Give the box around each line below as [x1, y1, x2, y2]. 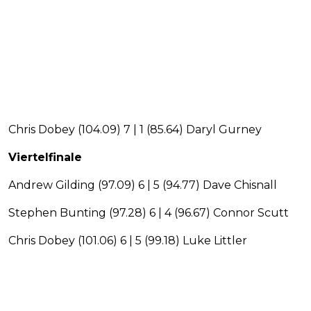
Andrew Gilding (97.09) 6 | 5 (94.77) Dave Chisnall [8, 178, 277, 192]
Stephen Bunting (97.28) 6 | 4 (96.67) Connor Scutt [8, 205, 289, 219]
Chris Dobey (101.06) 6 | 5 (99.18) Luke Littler [8, 233, 247, 247]
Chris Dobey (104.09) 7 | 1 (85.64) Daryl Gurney [8, 122, 262, 136]
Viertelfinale [8, 150, 82, 164]
